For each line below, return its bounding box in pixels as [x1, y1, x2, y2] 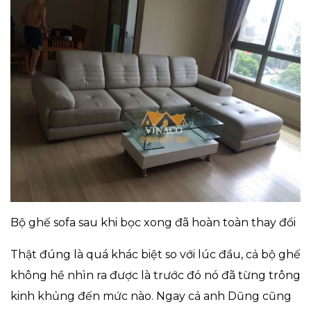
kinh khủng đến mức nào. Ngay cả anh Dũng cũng [10, 289, 292, 303]
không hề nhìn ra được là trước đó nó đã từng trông [10, 268, 301, 282]
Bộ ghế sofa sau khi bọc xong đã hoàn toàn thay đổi [10, 215, 296, 229]
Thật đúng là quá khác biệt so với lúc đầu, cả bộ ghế [10, 247, 301, 261]
